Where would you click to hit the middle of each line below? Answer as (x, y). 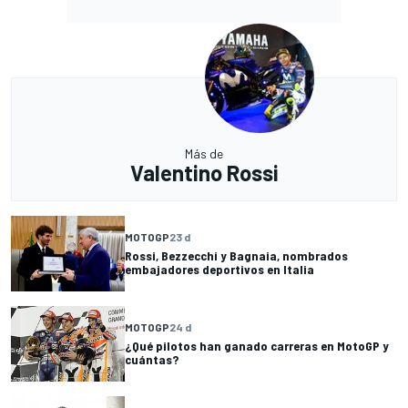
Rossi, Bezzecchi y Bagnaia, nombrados (236, 256)
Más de (204, 153)
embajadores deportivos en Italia (219, 270)
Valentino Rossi (204, 172)
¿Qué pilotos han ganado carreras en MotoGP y (257, 346)
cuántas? (152, 360)
